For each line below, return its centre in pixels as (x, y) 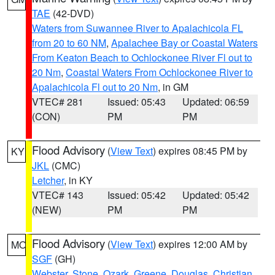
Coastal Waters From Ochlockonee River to (159, 72)
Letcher (48, 180)
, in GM (173, 87)
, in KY (78, 180)
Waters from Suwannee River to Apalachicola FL (137, 28)
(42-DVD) (72, 13)
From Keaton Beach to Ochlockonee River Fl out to (142, 57)
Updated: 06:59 (216, 102)
